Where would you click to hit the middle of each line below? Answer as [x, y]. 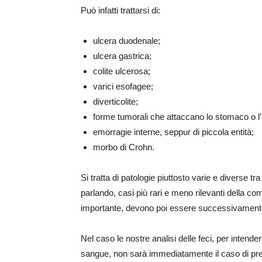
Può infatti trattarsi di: [120, 10]
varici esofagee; [123, 86]
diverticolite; [116, 101]
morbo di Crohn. [124, 147]
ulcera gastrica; [122, 56]
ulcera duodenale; [127, 41]
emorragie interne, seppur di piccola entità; [173, 132]
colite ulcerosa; [122, 71]
